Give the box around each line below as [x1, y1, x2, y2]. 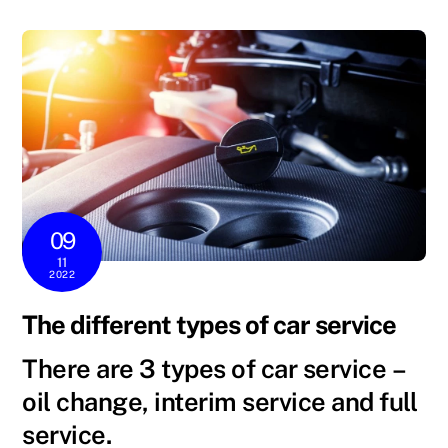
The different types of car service [22, 309, 396, 340]
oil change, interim [22, 386, 243, 417]
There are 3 [22, 353, 162, 384]
